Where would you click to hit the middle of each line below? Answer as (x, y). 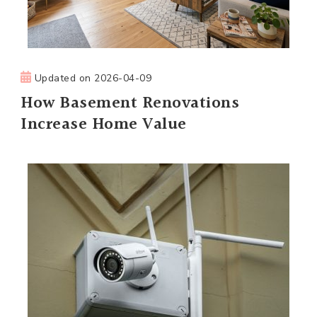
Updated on (64, 78)
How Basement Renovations (130, 103)
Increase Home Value (104, 124)
